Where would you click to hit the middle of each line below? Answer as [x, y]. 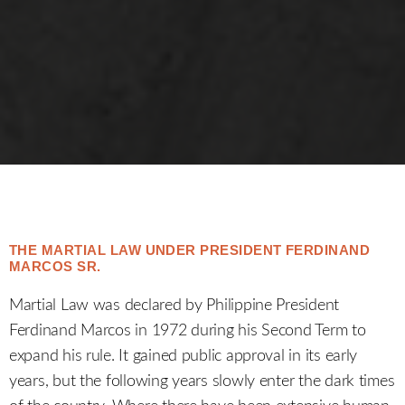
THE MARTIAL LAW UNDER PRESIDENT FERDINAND [190, 250]
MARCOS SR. [55, 266]
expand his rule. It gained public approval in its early [184, 356]
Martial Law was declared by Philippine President [174, 305]
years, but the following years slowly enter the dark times [202, 381]
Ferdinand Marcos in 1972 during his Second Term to [188, 330]
